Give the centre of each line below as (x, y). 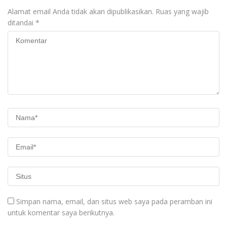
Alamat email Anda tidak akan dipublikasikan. (81, 12)
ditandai (22, 23)
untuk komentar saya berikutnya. (61, 213)
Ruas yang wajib (182, 12)
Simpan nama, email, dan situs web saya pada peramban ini (114, 202)
